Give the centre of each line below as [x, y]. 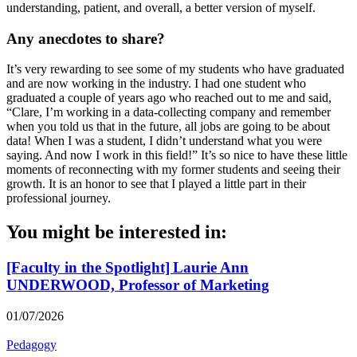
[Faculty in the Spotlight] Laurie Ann [127, 268]
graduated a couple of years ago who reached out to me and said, [169, 98]
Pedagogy [31, 344]
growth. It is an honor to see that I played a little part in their [156, 184]
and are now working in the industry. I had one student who [156, 84]
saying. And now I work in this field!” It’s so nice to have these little [177, 155]
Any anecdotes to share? [88, 38]
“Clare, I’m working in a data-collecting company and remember [169, 112]
